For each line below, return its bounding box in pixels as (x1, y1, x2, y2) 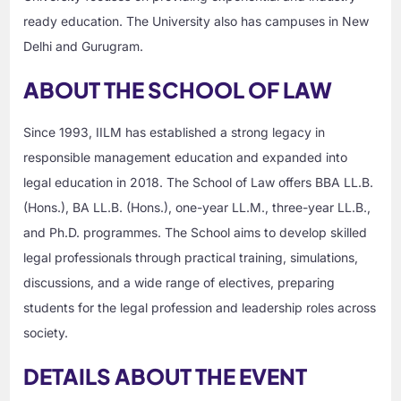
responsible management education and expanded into (23, 149, 348, 166)
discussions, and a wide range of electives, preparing (23, 275, 336, 291)
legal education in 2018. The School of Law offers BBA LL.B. (23, 175, 374, 191)
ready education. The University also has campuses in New (23, 13, 370, 30)
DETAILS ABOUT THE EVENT (23, 363, 308, 390)
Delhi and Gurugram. (23, 38, 144, 55)
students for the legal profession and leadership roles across (23, 300, 377, 316)
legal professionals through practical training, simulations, (23, 250, 359, 266)
